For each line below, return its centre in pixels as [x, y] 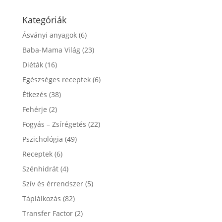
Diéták [32, 64]
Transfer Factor [47, 213]
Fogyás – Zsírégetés [54, 124]
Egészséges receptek [56, 79]
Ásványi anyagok [49, 35]
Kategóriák [44, 20]
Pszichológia [42, 139]
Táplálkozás [41, 198]
